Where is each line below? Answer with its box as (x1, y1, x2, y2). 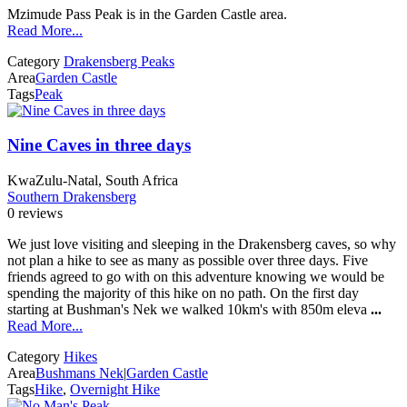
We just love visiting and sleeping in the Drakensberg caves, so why (7, 236, 396, 253)
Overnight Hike (70, 382, 160, 398)
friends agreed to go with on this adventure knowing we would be (7, 269, 384, 285)
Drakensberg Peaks (64, 53, 174, 69)
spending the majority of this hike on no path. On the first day (7, 285, 359, 302)
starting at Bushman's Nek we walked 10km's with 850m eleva (7, 302, 371, 318)
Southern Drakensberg (7, 189, 136, 205)
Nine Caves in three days (7, 135, 191, 155)
